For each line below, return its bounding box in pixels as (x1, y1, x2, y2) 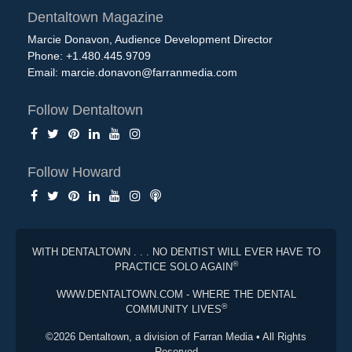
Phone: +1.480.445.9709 (27, 49, 151, 62)
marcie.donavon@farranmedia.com (61, 65, 237, 79)
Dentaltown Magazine (27, 9, 163, 25)
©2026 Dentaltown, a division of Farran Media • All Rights (46, 330, 306, 343)
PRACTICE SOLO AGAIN (114, 260, 233, 273)
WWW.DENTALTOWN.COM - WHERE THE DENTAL (56, 288, 296, 300)
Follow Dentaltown (27, 101, 143, 118)
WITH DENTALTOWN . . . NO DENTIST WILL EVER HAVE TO (31, 245, 321, 258)
